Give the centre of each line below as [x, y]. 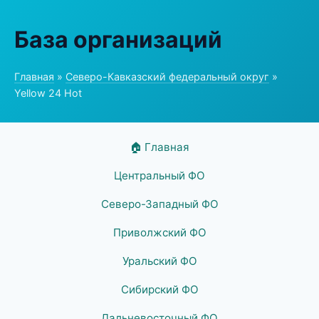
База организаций [118, 40]
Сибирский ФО [159, 289]
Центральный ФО [159, 176]
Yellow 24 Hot [48, 93]
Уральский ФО [159, 261]
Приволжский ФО [159, 232]
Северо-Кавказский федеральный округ [167, 77]
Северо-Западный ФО [159, 204]
